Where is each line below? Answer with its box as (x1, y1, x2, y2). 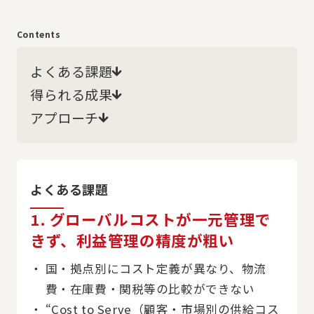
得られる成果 (30, 84, 113, 104)
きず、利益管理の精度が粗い (30, 228, 235, 251)
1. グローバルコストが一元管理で (30, 207, 271, 230)
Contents (16, 27, 61, 40)
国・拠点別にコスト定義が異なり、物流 (45, 259, 267, 277)
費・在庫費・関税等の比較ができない (45, 280, 255, 297)
